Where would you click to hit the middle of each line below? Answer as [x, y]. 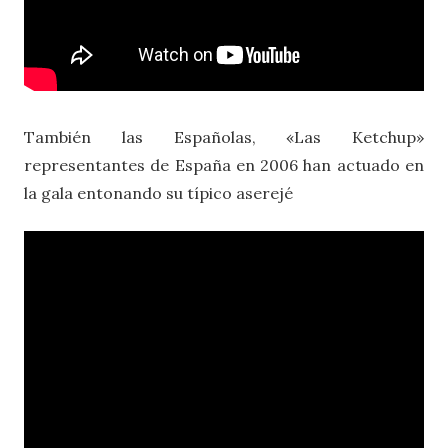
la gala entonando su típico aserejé [158, 192]
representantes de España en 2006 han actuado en [224, 164]
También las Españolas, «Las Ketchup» [224, 136]
